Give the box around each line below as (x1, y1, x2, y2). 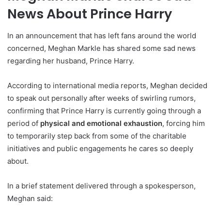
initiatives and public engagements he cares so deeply (7, 143, 193, 153)
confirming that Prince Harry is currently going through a (7, 106, 201, 115)
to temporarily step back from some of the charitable (7, 131, 186, 140)
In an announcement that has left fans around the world (7, 31, 196, 40)
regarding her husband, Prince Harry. (7, 56, 134, 65)
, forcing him (162, 118, 205, 128)
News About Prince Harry (7, 5, 172, 23)
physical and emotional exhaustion (40, 118, 162, 128)
